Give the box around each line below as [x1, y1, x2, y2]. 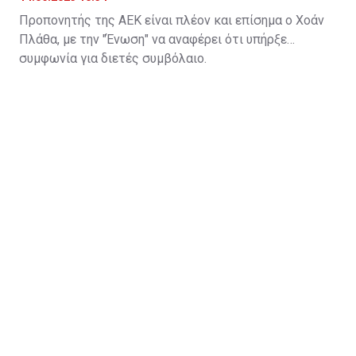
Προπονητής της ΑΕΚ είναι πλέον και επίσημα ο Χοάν [19, 12, 324, 28]
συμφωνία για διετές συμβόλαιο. [19, 50, 207, 66]
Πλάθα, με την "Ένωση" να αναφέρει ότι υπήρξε [19, 31, 287, 47]
